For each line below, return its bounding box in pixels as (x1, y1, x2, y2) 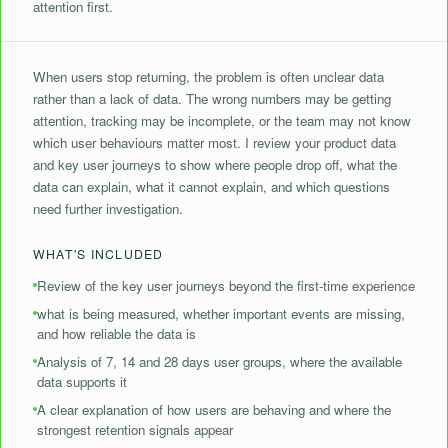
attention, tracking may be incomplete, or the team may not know (33, 111, 411, 130)
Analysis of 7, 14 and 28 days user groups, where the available (37, 352, 402, 371)
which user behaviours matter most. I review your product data (33, 133, 396, 152)
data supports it (37, 372, 127, 391)
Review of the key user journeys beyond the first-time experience (37, 276, 415, 295)
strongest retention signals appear (37, 420, 233, 439)
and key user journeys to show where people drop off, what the (33, 155, 397, 174)
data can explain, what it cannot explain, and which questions (33, 177, 390, 196)
